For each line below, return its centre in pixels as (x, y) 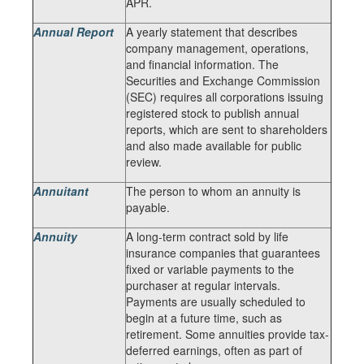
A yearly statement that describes (212, 32)
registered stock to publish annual (212, 113)
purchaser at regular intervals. (203, 285)
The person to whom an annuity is (213, 191)
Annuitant (61, 191)
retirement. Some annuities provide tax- (227, 334)
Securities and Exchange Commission (223, 80)
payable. (148, 207)
